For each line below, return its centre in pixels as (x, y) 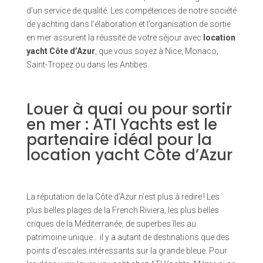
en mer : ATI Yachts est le (122, 125)
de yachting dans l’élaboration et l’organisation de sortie (128, 24)
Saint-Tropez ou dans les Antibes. (87, 65)
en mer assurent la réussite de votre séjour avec (114, 38)
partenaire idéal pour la (119, 140)
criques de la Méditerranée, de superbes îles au (111, 224)
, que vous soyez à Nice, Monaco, (156, 51)
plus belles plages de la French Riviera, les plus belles (122, 210)
